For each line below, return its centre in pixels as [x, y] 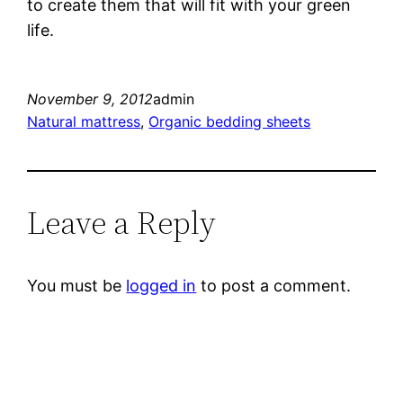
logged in [161, 286]
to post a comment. [274, 286]
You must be [77, 286]
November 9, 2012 [90, 99]
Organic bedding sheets [230, 122]
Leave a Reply [122, 223]
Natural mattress [84, 122]
